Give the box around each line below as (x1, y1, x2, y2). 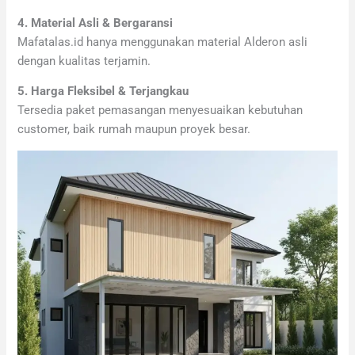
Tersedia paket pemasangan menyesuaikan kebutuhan (17, 103, 303, 118)
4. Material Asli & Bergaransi (17, 15, 174, 30)
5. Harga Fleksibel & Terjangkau (17, 84, 189, 99)
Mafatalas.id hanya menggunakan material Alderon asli (17, 34, 308, 49)
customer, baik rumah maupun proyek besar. (17, 122, 251, 137)
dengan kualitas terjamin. (17, 53, 151, 68)
